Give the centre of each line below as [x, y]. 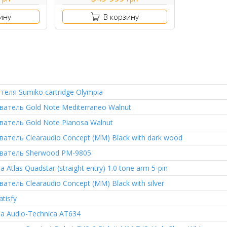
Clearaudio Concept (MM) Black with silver [94, 183]
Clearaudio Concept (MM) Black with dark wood [103, 138]
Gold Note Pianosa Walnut [68, 123]
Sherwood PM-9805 [57, 153]
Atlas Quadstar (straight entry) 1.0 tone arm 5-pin [86, 168]
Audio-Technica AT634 [42, 214]
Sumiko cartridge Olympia [60, 92]
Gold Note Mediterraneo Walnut [77, 107]
